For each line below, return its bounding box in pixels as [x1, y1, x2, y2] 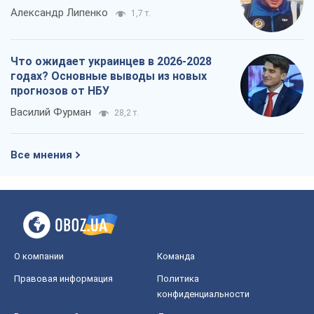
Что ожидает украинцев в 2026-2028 [11, 54, 212, 68]
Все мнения [11, 148, 72, 161]
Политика [157, 273, 199, 284]
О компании [14, 250, 64, 261]
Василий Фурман [11, 105, 91, 118]
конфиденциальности [157, 288, 250, 299]
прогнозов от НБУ [11, 83, 109, 97]
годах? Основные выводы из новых [11, 69, 207, 83]
